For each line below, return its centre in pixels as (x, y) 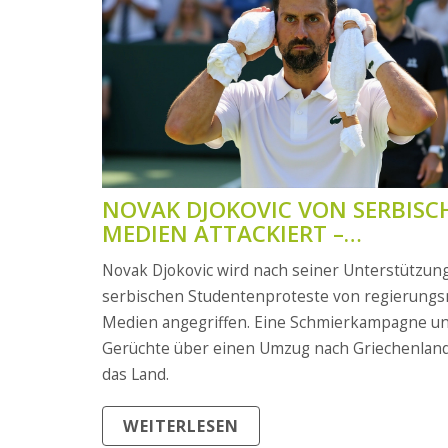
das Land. (135, 374)
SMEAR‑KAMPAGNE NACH (240, 257)
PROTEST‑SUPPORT (205, 281)
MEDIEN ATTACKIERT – (223, 233)
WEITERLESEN (181, 426)
